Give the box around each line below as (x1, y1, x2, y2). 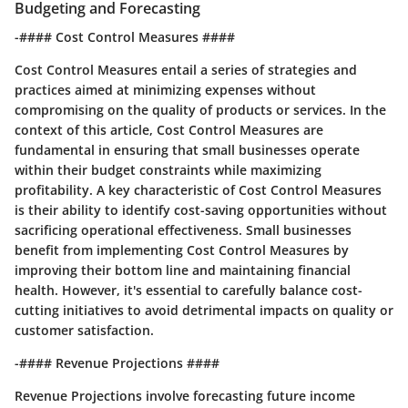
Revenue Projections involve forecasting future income (15, 386, 355, 404)
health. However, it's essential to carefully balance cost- (15, 280, 362, 299)
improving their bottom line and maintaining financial (15, 260, 351, 279)
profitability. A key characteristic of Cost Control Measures (15, 180, 382, 199)
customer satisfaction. (15, 321, 154, 339)
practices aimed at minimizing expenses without (15, 80, 316, 98)
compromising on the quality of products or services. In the (15, 100, 386, 118)
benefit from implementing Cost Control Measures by (15, 240, 349, 259)
